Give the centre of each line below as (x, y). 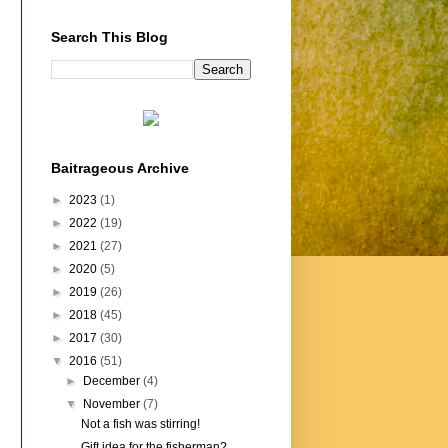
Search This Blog (109, 37)
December (113, 381)
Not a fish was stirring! (140, 424)
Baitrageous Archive (120, 168)
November (113, 404)
